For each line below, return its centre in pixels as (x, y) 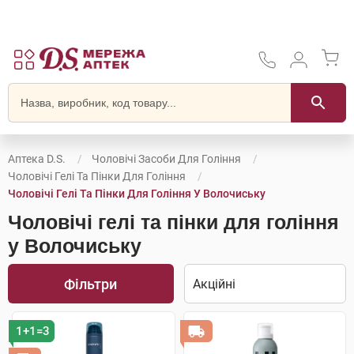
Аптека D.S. (37, 159)
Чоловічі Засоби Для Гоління (166, 159)
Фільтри (91, 284)
